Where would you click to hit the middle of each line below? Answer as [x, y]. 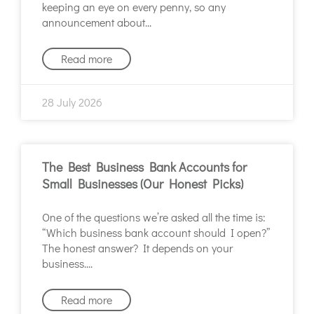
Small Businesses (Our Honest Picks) [143, 184]
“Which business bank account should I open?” [156, 233]
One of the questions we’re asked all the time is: [154, 217]
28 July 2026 [72, 102]
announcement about [94, 22]
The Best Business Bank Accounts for [144, 167]
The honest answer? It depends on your [137, 248]
